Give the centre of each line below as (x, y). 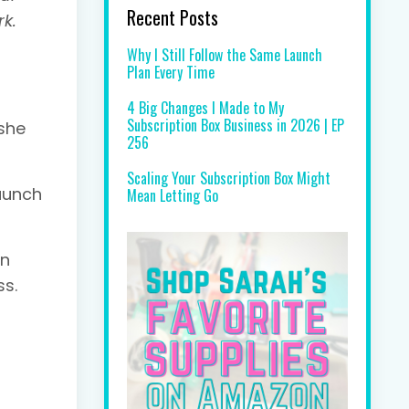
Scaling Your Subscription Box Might (228, 178)
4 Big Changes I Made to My (205, 107)
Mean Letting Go (172, 195)
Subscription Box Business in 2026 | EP (235, 125)
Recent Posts (172, 17)
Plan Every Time (170, 72)
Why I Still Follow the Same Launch (224, 54)
